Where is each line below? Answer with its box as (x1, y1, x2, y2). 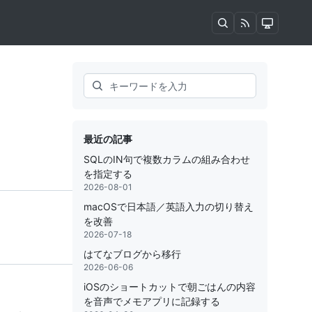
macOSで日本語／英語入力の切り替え (84, 201, 253, 212)
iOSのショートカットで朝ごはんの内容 (84, 281, 256, 292)
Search (84, 75, 117, 86)
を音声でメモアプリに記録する (84, 295, 220, 307)
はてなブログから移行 (84, 248, 181, 260)
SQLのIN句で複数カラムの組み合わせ (84, 153, 250, 165)
